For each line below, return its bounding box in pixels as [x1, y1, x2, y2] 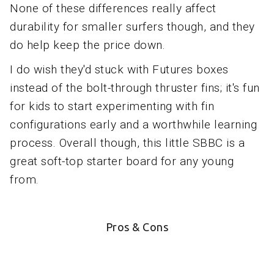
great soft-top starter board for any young [10, 154, 234, 169]
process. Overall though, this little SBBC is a [10, 136, 245, 150]
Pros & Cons [105, 221, 169, 234]
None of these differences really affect [10, 1, 217, 16]
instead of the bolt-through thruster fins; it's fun [10, 81, 260, 95]
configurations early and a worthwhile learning [10, 117, 257, 132]
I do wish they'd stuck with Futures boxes [10, 62, 229, 77]
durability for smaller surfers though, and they [10, 20, 255, 34]
